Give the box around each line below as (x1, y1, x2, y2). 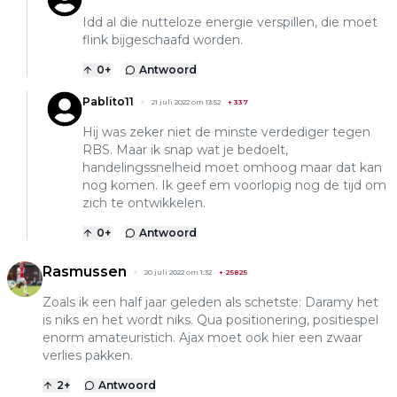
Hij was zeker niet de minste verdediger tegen (82, 124, 370, 141)
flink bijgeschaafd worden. (82, 32, 243, 49)
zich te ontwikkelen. (82, 195, 206, 212)
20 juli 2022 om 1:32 (144, 268, 212, 277)
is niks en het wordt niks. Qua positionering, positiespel (43, 312, 378, 329)
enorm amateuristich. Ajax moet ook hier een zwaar (43, 330, 362, 346)
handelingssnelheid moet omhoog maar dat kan (82, 160, 382, 176)
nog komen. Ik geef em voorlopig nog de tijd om (82, 177, 386, 194)
